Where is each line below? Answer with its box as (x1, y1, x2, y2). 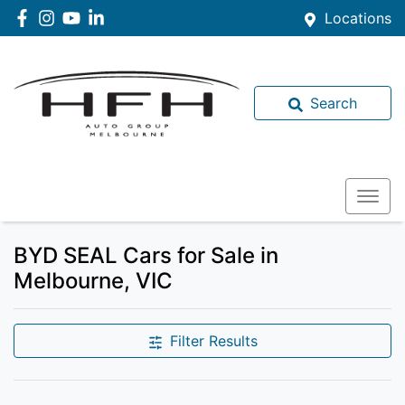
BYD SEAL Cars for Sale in (14, 242, 278, 268)
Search (310, 94, 357, 112)
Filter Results (169, 332, 258, 350)
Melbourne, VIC (14, 268, 173, 294)
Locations (325, 9, 391, 27)
